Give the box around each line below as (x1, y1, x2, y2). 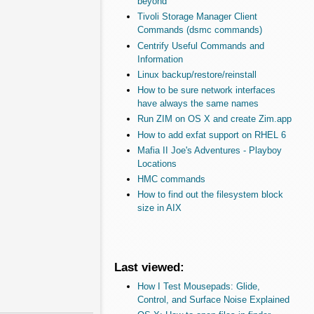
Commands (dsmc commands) (137, 25, 262, 36)
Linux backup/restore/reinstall (137, 69, 257, 80)
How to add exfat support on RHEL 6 (137, 129, 286, 140)
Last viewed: (114, 259, 184, 274)
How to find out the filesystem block (137, 189, 283, 200)
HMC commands (137, 174, 205, 185)
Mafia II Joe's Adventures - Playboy (137, 144, 282, 156)
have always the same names (137, 98, 259, 109)
